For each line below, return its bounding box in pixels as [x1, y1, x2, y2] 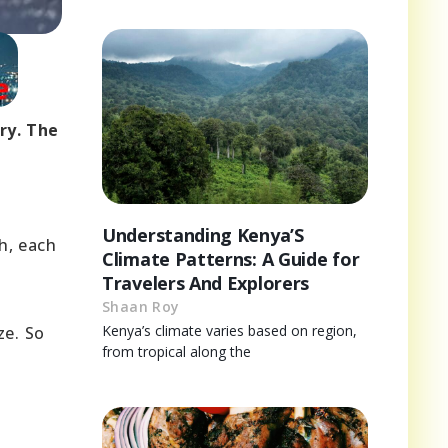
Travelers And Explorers [102, 271, 310, 296]
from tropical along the [102, 342, 251, 362]
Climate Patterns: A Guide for [102, 247, 360, 272]
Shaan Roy [102, 297, 180, 317]
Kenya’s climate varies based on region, [102, 321, 357, 341]
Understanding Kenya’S [102, 223, 304, 248]
